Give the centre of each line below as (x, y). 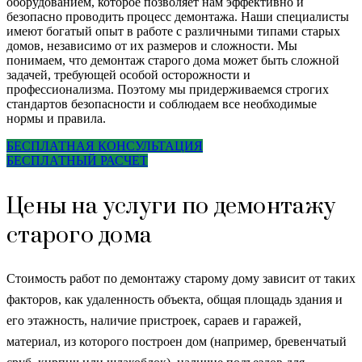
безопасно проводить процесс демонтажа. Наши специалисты (178, 16)
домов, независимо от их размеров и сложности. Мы (152, 45)
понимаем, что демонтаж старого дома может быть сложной (173, 60)
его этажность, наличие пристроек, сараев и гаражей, (154, 320)
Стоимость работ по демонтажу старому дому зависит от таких (181, 278)
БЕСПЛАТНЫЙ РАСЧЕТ (77, 160)
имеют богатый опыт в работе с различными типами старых (173, 31)
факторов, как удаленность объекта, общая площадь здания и (175, 299)
